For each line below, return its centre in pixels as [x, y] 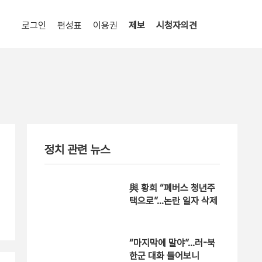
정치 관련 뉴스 [77, 150]
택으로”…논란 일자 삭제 [173, 201]
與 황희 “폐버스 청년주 [172, 188]
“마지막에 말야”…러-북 [172, 243]
